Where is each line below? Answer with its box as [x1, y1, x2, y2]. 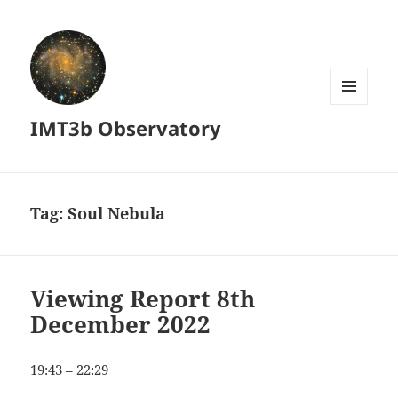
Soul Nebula [68, 203, 166, 225]
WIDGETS [330, 133, 381, 149]
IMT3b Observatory [30, 115, 222, 142]
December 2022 [30, 308, 211, 341]
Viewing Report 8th [30, 283, 256, 315]
